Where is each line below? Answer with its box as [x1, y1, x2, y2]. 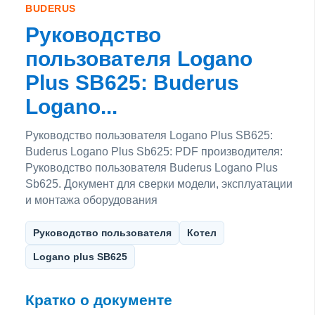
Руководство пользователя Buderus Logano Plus [25, 161, 278, 174]
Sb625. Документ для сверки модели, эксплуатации [25, 177, 292, 190]
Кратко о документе [25, 291, 172, 309]
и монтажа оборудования [25, 193, 157, 206]
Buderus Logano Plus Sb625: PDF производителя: [25, 145, 283, 157]
